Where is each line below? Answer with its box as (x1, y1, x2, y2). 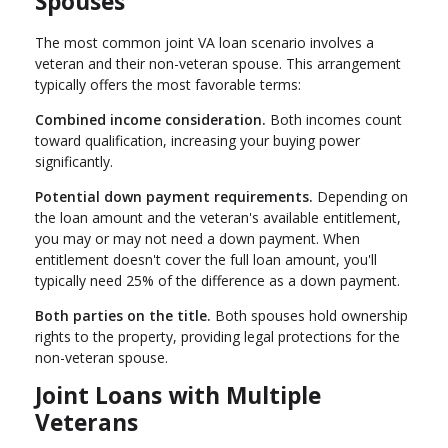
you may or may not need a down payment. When (35, 228, 360, 248)
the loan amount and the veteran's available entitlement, (35, 207, 401, 227)
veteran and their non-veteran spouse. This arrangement (35, 53, 401, 73)
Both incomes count (266, 109, 402, 129)
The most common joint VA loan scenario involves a (35, 32, 374, 52)
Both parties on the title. (35, 305, 211, 325)
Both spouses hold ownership (211, 305, 408, 325)
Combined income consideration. (35, 109, 266, 129)
